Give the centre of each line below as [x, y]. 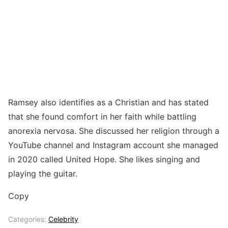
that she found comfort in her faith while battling [102, 116]
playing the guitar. [43, 173]
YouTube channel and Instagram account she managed [113, 145]
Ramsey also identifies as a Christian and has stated [108, 102]
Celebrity [63, 219]
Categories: [28, 219]
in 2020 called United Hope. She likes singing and [104, 159]
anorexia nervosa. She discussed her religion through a [114, 131]
